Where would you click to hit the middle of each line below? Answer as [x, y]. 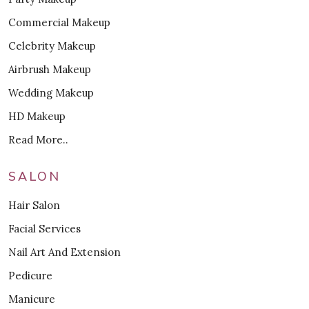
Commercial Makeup [59, 22]
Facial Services [44, 228]
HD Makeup [37, 116]
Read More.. [38, 139]
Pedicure [30, 275]
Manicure [32, 299]
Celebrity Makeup [52, 46]
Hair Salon [34, 205]
